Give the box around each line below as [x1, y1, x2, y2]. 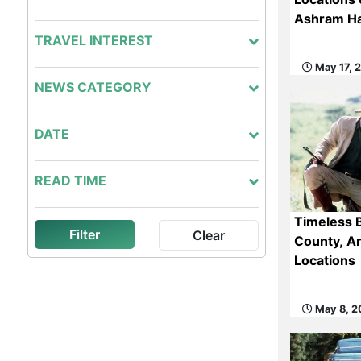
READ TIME [34, 172, 106, 189]
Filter [68, 226, 100, 243]
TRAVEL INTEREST [34, 32, 153, 48]
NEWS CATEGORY [34, 79, 151, 95]
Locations [294, 252, 356, 268]
